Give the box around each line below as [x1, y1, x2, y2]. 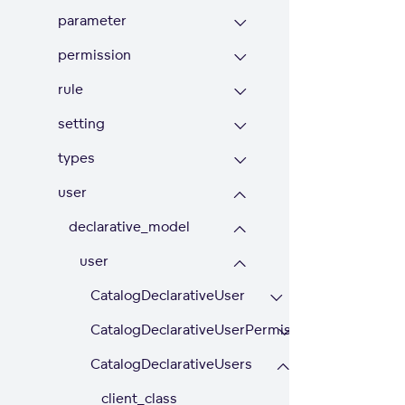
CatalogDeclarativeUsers [90, 355, 252, 372]
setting [58, 115, 105, 132]
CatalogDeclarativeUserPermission [90, 321, 318, 338]
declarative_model [69, 218, 190, 235]
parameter [58, 12, 127, 29]
